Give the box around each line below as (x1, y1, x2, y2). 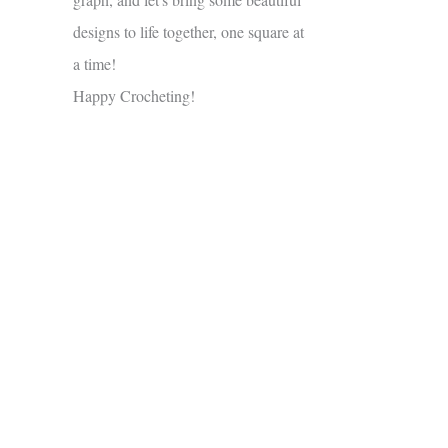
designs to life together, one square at (73, 21, 304, 43)
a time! (73, 53, 116, 75)
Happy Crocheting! (73, 85, 195, 107)
